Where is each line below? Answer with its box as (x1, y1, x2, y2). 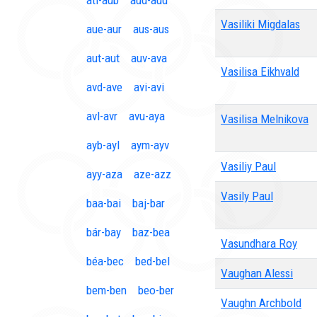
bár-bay (86, 225, 121, 239)
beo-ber (138, 283, 174, 297)
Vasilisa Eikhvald (221, 64, 299, 79)
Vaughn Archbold (221, 296, 301, 310)
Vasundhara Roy (221, 236, 297, 250)
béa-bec (86, 254, 124, 268)
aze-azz (134, 167, 171, 181)
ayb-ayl (86, 138, 120, 152)
